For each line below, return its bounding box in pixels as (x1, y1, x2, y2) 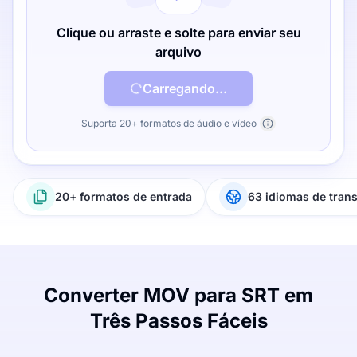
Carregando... (143, 80, 227, 96)
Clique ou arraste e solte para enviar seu (56, 25, 301, 41)
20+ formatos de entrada (55, 190, 192, 203)
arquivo (155, 44, 202, 60)
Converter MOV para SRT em (44, 284, 313, 307)
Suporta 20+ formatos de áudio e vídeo (81, 117, 257, 129)
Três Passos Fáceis (89, 309, 268, 332)
